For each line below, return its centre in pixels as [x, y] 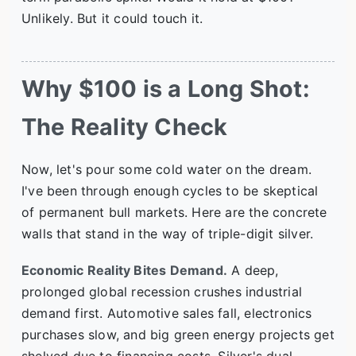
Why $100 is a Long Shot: [166, 89]
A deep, [253, 271]
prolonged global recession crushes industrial [162, 292]
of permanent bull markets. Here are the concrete [174, 213]
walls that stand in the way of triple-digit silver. [168, 234]
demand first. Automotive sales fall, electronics [167, 313]
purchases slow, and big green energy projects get [178, 335]
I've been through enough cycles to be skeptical [170, 191]
